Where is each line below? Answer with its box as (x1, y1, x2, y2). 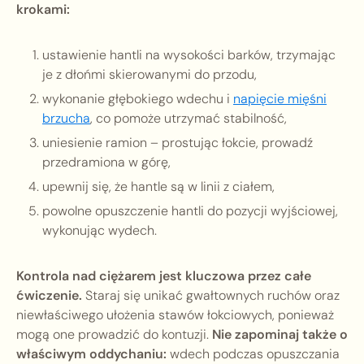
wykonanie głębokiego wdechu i (42, 90, 233, 108)
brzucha (42, 110, 90, 128)
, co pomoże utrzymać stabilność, (90, 110, 287, 128)
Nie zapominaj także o (212, 326, 348, 344)
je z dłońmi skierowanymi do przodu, (42, 66, 257, 84)
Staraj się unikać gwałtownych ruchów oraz (82, 287, 340, 305)
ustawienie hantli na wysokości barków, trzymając (42, 46, 336, 64)
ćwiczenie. (16, 287, 82, 305)
